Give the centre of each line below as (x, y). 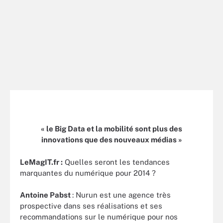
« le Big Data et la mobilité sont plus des (111, 129)
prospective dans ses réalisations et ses (91, 206)
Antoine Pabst (46, 195)
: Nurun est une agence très (121, 195)
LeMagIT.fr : (41, 162)
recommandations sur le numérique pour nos (99, 217)
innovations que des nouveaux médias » (111, 140)
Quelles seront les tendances (116, 162)
